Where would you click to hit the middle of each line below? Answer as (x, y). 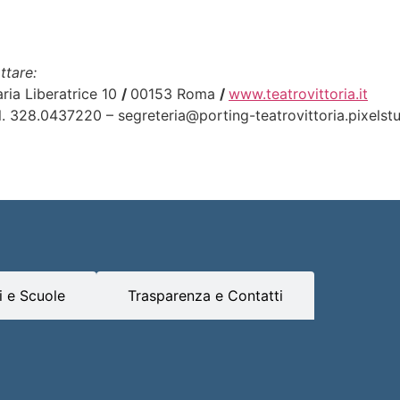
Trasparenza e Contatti (205, 295)
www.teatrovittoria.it (298, 94)
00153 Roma (175, 94)
